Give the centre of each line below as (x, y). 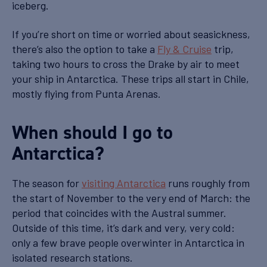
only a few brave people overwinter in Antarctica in (128, 242)
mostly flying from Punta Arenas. (86, 93)
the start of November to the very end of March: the (131, 198)
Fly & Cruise (184, 49)
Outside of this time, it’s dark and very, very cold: (123, 227)
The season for (47, 183)
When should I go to (92, 132)
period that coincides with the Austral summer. (119, 212)
